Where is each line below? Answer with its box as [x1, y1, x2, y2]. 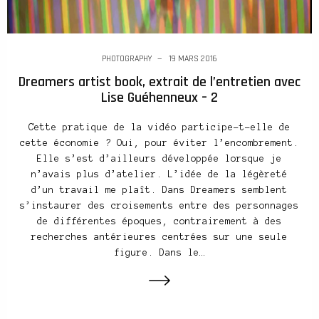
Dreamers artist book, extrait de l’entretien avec [19, 72, 300, 91]
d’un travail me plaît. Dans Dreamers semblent [31, 184, 288, 195]
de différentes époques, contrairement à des [37, 216, 282, 226]
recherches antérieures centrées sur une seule [31, 231, 288, 242]
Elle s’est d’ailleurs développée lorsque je [37, 153, 282, 164]
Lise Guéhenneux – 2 [101, 88, 218, 107]
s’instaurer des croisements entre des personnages [20, 200, 299, 211]
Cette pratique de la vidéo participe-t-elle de [28, 122, 291, 132]
